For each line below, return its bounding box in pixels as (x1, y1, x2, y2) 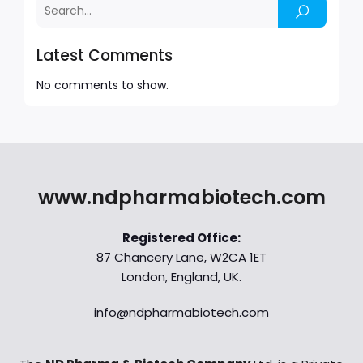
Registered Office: (122, 228, 241, 246)
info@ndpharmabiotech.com (94, 303, 269, 321)
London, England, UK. (122, 267, 241, 285)
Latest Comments (36, 44, 173, 66)
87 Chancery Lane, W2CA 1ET (96, 248, 267, 266)
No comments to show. (36, 76, 169, 93)
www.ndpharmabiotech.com (37, 183, 326, 211)
